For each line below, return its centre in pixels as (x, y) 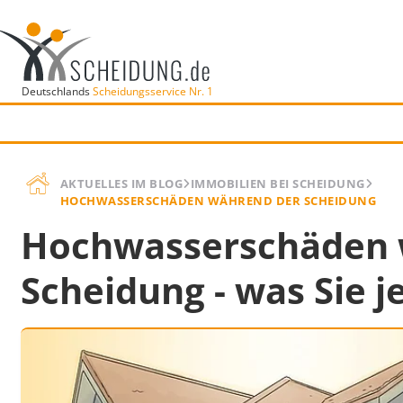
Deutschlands (57, 91)
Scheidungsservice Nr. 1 (152, 91)
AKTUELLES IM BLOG (121, 184)
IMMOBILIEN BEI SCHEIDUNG (278, 184)
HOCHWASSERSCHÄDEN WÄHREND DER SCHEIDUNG (218, 201)
